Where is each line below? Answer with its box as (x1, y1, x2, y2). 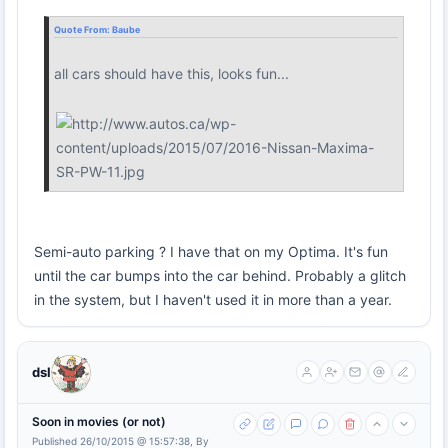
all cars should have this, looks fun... (54, 64, 289, 82)
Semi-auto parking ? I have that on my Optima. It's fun (34, 242, 388, 260)
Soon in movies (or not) (32, 413, 166, 429)
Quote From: (54, 23, 112, 35)
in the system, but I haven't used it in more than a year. (34, 290, 392, 308)
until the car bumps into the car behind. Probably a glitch (34, 266, 406, 284)
